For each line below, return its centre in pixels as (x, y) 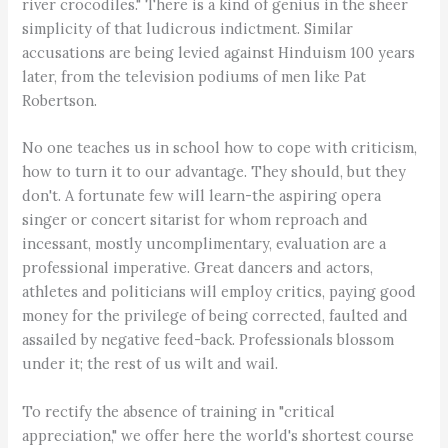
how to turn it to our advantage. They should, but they (214, 172)
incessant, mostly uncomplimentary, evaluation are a (204, 244)
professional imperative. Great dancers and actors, (198, 268)
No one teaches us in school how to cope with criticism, (220, 148)
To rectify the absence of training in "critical (179, 411)
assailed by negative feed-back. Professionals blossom (208, 340)
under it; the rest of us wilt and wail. (150, 364)
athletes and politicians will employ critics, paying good (219, 292)
